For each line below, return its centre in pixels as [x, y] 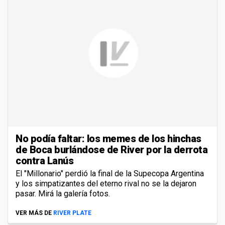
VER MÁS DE [34, 213]
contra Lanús [44, 161]
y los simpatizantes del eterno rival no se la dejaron [106, 184]
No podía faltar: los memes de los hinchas [108, 139]
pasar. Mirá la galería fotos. [63, 194]
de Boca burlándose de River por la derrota [111, 150]
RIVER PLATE [72, 213]
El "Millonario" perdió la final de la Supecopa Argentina [110, 174]
